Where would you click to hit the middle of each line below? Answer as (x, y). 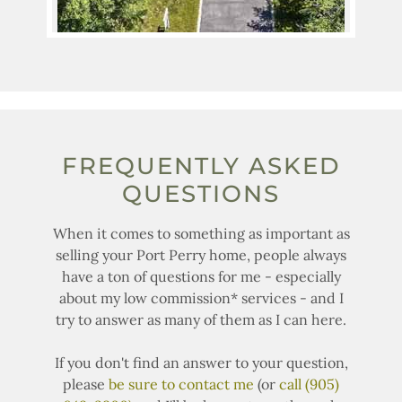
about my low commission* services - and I (201, 298)
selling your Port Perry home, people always (201, 255)
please (86, 385)
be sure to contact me (181, 385)
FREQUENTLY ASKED (201, 166)
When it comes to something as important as (201, 234)
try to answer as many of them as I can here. (201, 320)
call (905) (309, 385)
